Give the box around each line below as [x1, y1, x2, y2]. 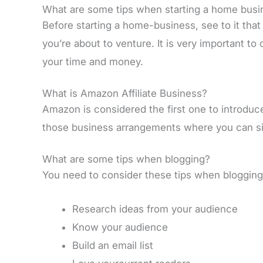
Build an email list [72, 240, 153, 252]
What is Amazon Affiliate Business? [42, 87, 207, 99]
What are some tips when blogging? [42, 153, 210, 166]
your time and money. [42, 55, 143, 68]
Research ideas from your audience [72, 203, 238, 215]
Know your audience [72, 221, 168, 234]
